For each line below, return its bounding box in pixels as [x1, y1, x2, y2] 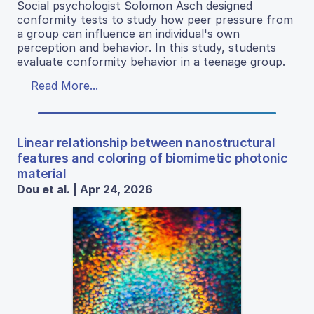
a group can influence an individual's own [17, 27, 240, 41]
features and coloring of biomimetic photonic [17, 151, 288, 166]
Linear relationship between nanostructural [17, 135, 275, 151]
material [17, 166, 67, 182]
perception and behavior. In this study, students [17, 41, 276, 55]
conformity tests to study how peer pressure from [17, 13, 293, 27]
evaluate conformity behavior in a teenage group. [17, 55, 285, 69]
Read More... [31, 78, 98, 93]
